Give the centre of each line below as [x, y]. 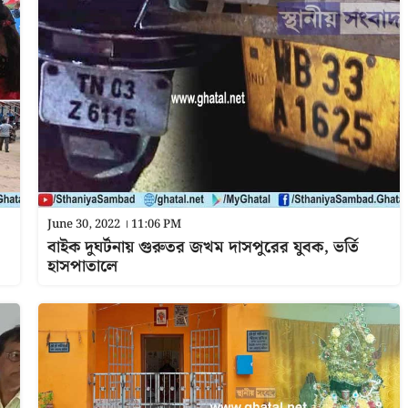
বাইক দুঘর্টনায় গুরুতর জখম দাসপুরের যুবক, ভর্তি [203, 247]
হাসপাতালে [82, 266]
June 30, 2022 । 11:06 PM [114, 224]
